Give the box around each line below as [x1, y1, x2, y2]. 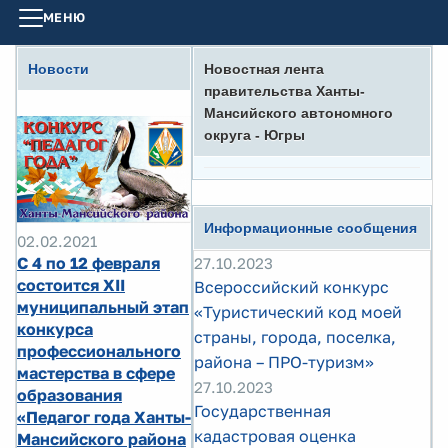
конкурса [17, 318, 93, 339]
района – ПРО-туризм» [194, 352, 374, 372]
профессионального [17, 340, 181, 361]
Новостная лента [204, 61, 324, 77]
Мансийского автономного [204, 105, 393, 121]
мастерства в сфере [17, 362, 175, 383]
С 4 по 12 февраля [17, 252, 160, 273]
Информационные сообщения [204, 220, 417, 236]
